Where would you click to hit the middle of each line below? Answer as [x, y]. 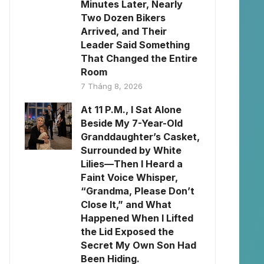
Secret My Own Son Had [138, 245]
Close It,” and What [126, 204]
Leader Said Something [135, 45]
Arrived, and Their [124, 31]
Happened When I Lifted [137, 218]
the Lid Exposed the [127, 232]
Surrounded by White [131, 150]
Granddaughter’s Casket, [140, 137]
